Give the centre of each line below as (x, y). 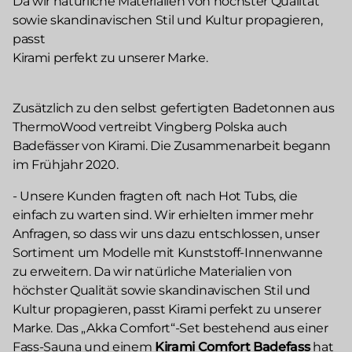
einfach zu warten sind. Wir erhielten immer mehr (163, 214)
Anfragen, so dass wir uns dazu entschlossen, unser (166, 233)
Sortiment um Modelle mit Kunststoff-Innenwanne (168, 252)
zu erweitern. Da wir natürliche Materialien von (152, 271)
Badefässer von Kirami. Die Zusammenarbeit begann (172, 145)
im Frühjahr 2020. (66, 164)
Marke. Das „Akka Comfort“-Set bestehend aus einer (170, 328)
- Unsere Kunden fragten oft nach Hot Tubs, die (155, 196)
